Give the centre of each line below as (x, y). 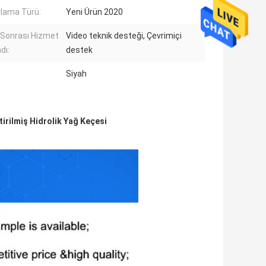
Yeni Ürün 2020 (94, 12)
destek (79, 50)
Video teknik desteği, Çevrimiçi (124, 36)
